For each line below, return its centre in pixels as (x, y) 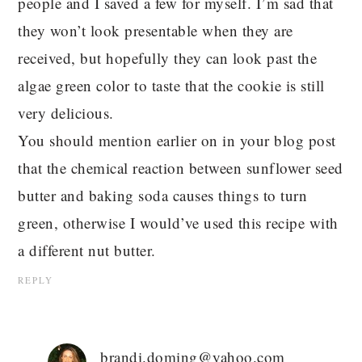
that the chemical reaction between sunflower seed (181, 168)
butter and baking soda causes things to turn (163, 196)
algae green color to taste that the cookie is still (171, 86)
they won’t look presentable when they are (156, 31)
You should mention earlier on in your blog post (177, 141)
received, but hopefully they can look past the (168, 58)
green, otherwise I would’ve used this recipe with (178, 223)
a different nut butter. (87, 250)
